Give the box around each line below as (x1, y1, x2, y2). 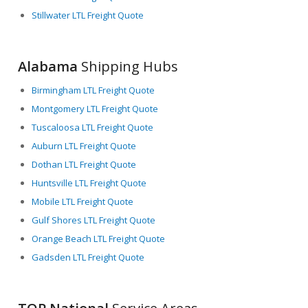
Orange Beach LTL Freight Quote (32, 232, 166, 245)
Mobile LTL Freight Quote (32, 195, 134, 208)
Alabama (18, 56, 78, 76)
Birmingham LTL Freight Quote (32, 83, 155, 96)
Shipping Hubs (78, 56, 179, 76)
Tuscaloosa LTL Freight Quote (32, 120, 154, 133)
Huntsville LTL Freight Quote (32, 176, 147, 189)
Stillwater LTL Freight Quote (32, 8, 144, 21)
